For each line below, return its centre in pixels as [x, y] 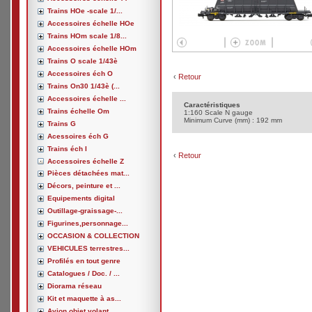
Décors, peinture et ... [84, 186]
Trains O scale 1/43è [83, 61]
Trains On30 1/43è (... [84, 86]
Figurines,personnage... [88, 223]
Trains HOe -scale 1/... [85, 11]
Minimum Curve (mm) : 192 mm [233, 120]
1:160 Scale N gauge [218, 112]
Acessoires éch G [78, 136]
